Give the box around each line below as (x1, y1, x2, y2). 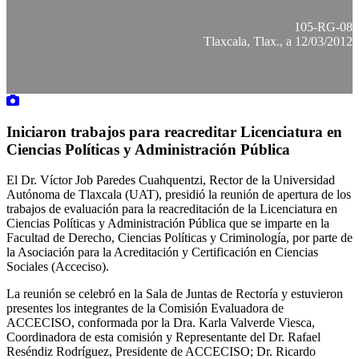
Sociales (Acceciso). (6, 260, 109, 274)
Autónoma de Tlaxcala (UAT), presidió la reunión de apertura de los (6, 188, 351, 202)
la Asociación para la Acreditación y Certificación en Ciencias (6, 245, 318, 260)
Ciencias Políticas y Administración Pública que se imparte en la (6, 216, 329, 231)
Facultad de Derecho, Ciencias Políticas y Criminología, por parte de (6, 231, 353, 245)
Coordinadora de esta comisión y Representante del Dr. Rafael (6, 330, 321, 345)
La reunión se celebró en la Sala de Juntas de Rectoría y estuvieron (6, 287, 343, 301)
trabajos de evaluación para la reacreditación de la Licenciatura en (6, 202, 337, 216)
